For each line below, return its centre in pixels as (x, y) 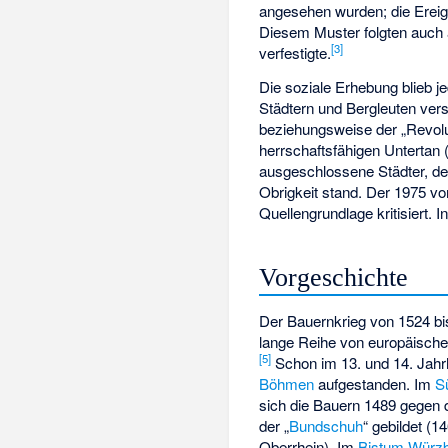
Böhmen (287, 383)
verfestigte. (295, 52)
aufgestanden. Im (375, 383)
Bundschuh (326, 425)
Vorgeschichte (334, 278)
